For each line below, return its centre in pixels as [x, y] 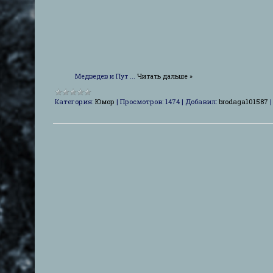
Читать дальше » [165, 76]
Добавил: [201, 101]
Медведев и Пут [94, 76]
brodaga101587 [243, 101]
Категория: [74, 101]
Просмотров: [142, 101]
